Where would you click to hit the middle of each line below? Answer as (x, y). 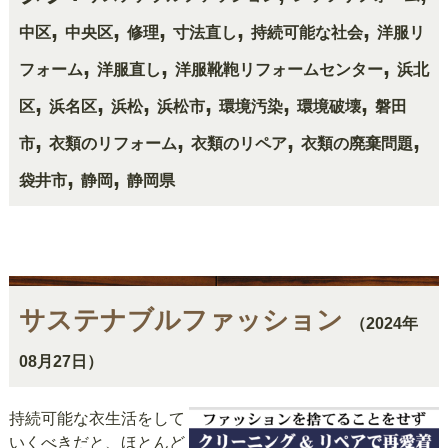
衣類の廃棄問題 (356, 143)
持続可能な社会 (306, 32)
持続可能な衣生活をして (96, 418)
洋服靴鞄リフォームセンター (278, 69)
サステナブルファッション (180, 319)
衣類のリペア (238, 143)
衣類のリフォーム (112, 143)
